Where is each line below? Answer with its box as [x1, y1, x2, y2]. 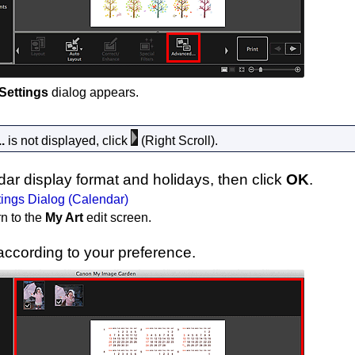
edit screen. [83, 211, 151, 224]
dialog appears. [48, 86, 139, 99]
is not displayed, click [5, 134, 131, 147]
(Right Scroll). [138, 134, 218, 147]
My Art [45, 211, 83, 224]
